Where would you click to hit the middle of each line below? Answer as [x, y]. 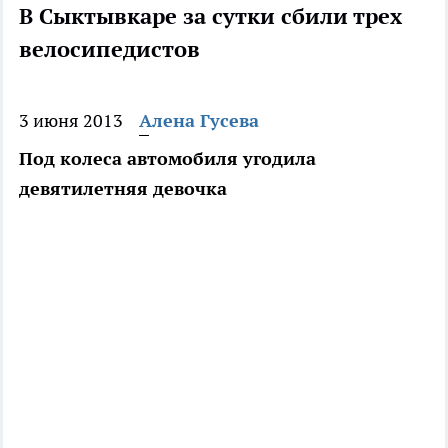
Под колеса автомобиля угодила [167, 159]
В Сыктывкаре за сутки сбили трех [210, 16]
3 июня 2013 [71, 121]
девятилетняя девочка [123, 189]
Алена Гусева [199, 121]
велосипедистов [109, 49]
